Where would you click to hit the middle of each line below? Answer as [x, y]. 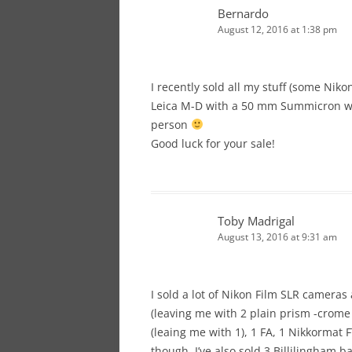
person [171, 124]
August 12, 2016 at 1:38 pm [277, 29]
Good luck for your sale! [213, 143]
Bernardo [243, 13]
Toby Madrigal [256, 220]
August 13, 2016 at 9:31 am [277, 236]
